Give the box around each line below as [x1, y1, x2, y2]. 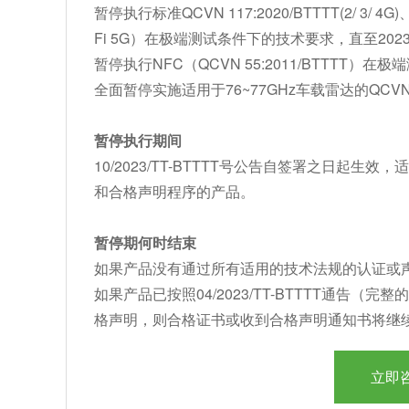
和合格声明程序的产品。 [94, 181, 255, 202]
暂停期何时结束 [94, 232, 196, 253]
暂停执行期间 [94, 130, 182, 151]
